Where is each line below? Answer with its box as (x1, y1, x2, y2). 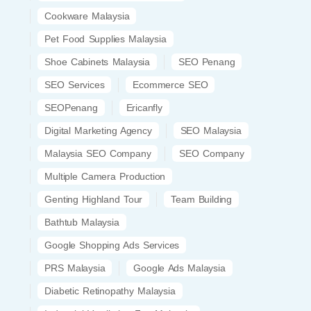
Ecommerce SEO (133, 78, 208, 90)
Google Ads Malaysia (133, 262, 226, 274)
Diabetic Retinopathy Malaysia (44, 285, 176, 296)
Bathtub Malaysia (44, 216, 119, 228)
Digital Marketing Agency (44, 124, 152, 136)
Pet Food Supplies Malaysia (44, 33, 167, 44)
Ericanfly (126, 101, 162, 113)
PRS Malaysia (44, 262, 106, 274)
